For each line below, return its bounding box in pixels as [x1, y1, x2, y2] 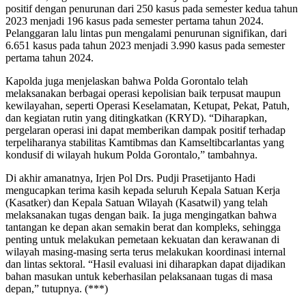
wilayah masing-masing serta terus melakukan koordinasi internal [5, 246, 286, 258]
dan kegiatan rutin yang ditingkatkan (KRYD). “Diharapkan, [5, 112, 267, 124]
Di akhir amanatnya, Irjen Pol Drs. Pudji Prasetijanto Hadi [5, 172, 255, 184]
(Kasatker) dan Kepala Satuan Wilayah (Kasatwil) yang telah [5, 197, 268, 209]
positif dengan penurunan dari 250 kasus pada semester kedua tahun [5, 3, 298, 15]
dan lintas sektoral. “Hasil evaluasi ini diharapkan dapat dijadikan [5, 258, 286, 270]
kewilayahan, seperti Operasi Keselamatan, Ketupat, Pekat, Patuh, [5, 100, 290, 112]
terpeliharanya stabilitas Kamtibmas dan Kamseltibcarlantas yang [5, 137, 284, 149]
